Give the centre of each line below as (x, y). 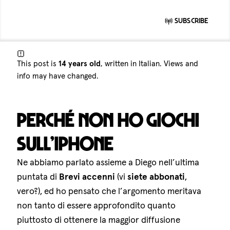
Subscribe (190, 20)
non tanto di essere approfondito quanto (97, 206)
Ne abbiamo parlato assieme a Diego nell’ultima (108, 162)
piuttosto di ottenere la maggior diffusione (99, 220)
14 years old (80, 64)
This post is (38, 64)
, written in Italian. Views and (150, 64)
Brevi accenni (87, 177)
